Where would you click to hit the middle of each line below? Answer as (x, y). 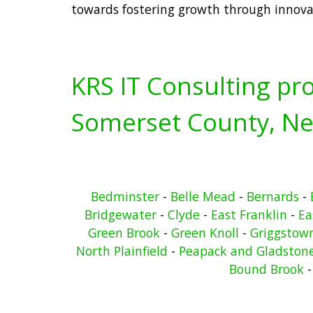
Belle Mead (203, 196)
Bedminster (125, 196)
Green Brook (124, 232)
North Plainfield (122, 250)
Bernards (272, 196)
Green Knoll (205, 232)
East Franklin (249, 214)
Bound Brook (267, 269)
